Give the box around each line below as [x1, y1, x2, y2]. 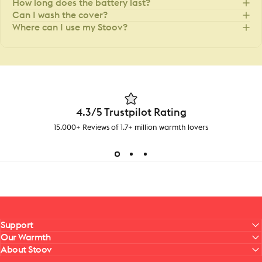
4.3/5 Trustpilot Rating [75, 107, 187, 118]
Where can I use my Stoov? [12, 23, 127, 33]
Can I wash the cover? [12, 11, 108, 20]
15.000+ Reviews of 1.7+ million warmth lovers [54, 124, 208, 132]
